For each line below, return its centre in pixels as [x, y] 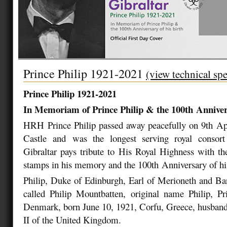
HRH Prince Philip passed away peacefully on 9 [115, 125]
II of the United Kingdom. [74, 219]
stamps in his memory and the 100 [87, 164]
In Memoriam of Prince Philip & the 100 [104, 109]
